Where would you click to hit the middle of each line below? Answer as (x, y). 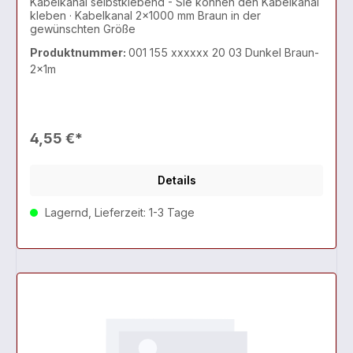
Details (176, 180)
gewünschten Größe (83, 29)
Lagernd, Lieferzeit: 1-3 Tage (118, 213)
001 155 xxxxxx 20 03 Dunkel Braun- (224, 53)
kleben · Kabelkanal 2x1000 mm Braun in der (145, 16)
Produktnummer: (79, 53)
